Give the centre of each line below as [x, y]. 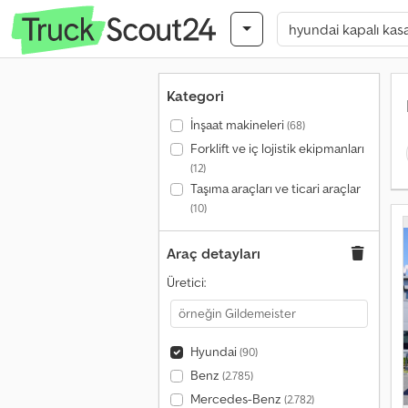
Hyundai [214, 352]
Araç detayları [214, 253]
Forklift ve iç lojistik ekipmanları [277, 148]
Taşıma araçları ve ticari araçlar [275, 189]
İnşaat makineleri [238, 125]
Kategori [195, 96]
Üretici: [186, 282]
